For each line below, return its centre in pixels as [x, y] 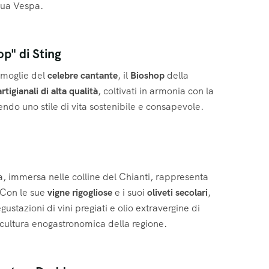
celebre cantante [83, 76]
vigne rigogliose [80, 192]
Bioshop [147, 76]
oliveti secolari [177, 192]
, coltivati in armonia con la [156, 91]
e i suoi [130, 192]
